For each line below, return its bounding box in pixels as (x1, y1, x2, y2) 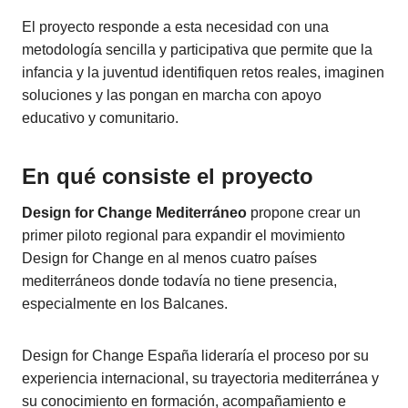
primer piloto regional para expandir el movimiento (22, 228, 345, 243)
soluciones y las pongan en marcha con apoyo (22, 87, 321, 103)
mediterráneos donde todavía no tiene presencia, (22, 273, 337, 289)
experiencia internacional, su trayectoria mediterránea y (22, 371, 379, 386)
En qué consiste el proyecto (22, 164, 313, 189)
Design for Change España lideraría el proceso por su (22, 348, 369, 363)
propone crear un (247, 205, 361, 220)
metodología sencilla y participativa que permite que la (22, 42, 372, 57)
